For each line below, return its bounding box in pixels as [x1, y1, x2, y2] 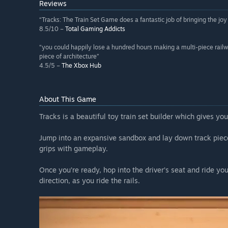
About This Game [39, 95, 96, 104]
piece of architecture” [39, 52, 99, 61]
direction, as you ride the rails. [39, 176, 140, 185]
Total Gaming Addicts [65, 25, 125, 33]
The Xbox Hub [62, 62, 101, 70]
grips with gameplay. [39, 144, 108, 153]
